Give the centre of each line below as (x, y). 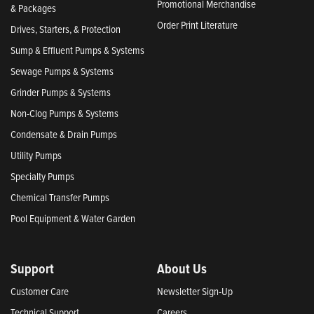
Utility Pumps (36, 155)
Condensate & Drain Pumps (64, 134)
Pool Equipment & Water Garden (73, 218)
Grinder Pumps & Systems (61, 92)
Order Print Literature (197, 25)
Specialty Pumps (42, 176)
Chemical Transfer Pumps (60, 197)
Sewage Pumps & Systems (62, 71)
